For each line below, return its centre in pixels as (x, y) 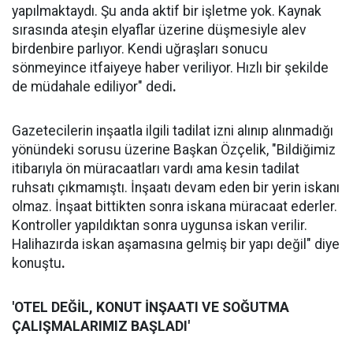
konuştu (37, 263)
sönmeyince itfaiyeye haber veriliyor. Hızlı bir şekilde (170, 68)
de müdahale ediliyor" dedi (92, 87)
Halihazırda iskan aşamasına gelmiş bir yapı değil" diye (176, 244)
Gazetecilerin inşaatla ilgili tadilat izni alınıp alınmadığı (173, 131)
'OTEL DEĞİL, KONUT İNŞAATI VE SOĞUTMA (150, 307)
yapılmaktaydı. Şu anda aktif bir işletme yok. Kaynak (167, 11)
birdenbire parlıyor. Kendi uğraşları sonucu (140, 49)
